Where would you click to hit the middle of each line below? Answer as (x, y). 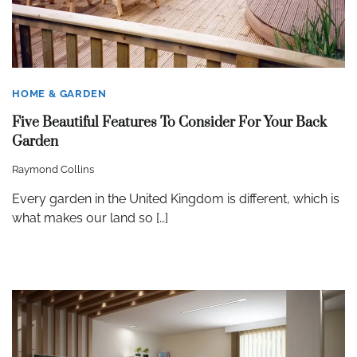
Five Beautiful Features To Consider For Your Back (169, 123)
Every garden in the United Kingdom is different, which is (176, 198)
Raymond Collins (53, 169)
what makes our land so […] (90, 218)
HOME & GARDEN (59, 93)
